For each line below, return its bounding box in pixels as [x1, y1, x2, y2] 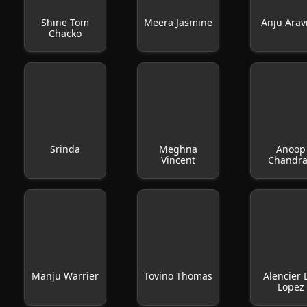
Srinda [49, 143, 80, 156]
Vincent [160, 153, 195, 167]
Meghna [158, 143, 197, 156]
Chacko [48, 27, 82, 40]
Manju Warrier [31, 269, 99, 282]
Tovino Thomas [143, 269, 212, 282]
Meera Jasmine [143, 16, 212, 29]
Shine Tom [40, 16, 89, 29]
